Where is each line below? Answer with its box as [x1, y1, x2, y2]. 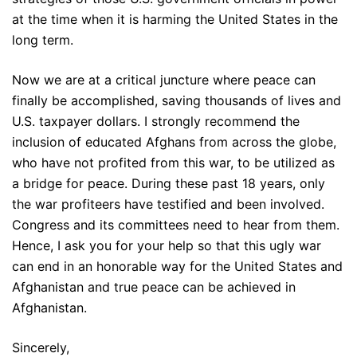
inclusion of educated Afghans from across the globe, [12, 134, 336, 151]
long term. [12, 32, 73, 49]
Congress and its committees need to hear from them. [12, 217, 339, 233]
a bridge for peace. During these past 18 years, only [12, 175, 325, 192]
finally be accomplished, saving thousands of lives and [12, 92, 341, 109]
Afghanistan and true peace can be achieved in [12, 279, 296, 296]
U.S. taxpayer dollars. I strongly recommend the [12, 113, 300, 130]
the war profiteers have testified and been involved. [12, 196, 324, 213]
